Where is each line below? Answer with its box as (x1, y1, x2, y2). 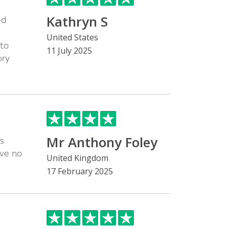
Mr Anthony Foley (47, 133, 157, 151)
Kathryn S (47, 12, 108, 31)
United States (47, 32, 98, 43)
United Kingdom (47, 152, 108, 164)
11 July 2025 (47, 45, 92, 56)
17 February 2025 (47, 166, 113, 177)
